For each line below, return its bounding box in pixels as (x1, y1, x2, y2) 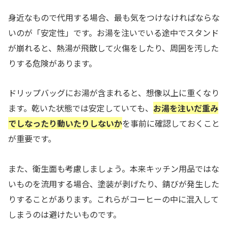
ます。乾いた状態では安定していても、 (8, 102, 153, 115)
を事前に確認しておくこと (122, 117, 220, 130)
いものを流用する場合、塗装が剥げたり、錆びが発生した (8, 178, 219, 190)
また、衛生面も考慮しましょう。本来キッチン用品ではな (8, 162, 219, 175)
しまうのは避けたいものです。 (8, 208, 121, 221)
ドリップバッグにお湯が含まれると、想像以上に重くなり (8, 87, 219, 99)
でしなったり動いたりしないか (8, 117, 122, 130)
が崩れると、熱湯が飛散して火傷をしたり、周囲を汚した (8, 41, 219, 54)
